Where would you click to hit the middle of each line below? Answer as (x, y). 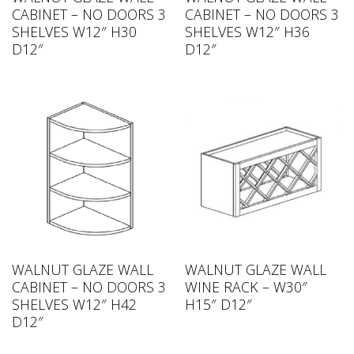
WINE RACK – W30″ (246, 287)
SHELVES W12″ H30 (74, 32)
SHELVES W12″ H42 (74, 305)
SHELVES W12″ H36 (247, 32)
